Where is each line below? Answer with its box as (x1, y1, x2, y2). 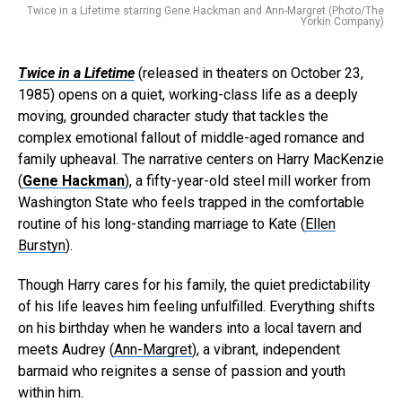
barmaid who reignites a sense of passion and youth (18, 363, 345, 380)
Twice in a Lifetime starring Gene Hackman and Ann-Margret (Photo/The (27, 4, 384, 18)
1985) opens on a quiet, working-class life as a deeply (18, 86, 358, 104)
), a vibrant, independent (192, 341, 340, 359)
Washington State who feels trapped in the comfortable (18, 194, 364, 212)
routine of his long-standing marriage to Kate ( (18, 215, 305, 233)
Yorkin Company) (301, 15, 384, 29)
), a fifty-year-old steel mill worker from (125, 172, 371, 190)
